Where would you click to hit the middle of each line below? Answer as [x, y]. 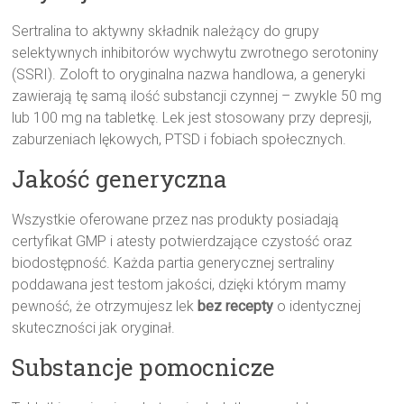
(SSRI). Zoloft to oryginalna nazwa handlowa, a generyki [189, 75]
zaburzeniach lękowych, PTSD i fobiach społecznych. [179, 140]
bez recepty [236, 307]
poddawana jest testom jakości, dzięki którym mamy [179, 285]
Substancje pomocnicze [144, 367]
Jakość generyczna [120, 179]
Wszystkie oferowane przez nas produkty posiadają [176, 220]
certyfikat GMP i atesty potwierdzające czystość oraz [182, 242]
